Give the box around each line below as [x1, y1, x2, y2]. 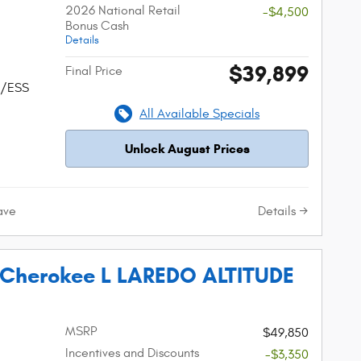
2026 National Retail [65, 2, 181, 18]
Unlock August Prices [124, 140, 250, 156]
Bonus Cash [65, 18, 130, 33]
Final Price [65, 63, 123, 78]
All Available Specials [139, 106, 260, 121]
